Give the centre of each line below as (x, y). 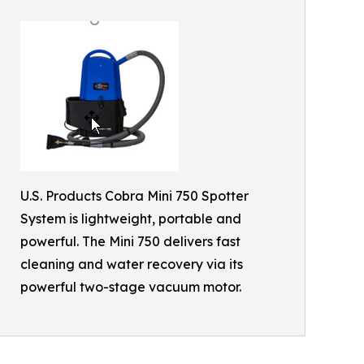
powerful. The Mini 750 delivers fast (130, 242)
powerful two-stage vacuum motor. (131, 287)
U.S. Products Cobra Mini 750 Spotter (134, 196)
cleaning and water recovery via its (132, 264)
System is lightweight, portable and (131, 219)
